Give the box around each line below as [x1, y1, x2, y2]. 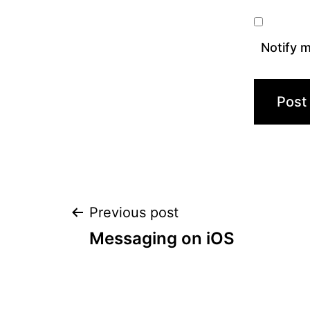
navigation [69, 244, 230, 285]
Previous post [89, 204, 179, 221]
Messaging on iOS [89, 228, 235, 249]
